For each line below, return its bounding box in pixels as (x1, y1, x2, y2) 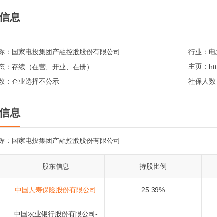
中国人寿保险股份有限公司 (15, 186, 96, 194)
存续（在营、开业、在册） (12, 62, 93, 71)
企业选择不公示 (12, 77, 59, 86)
